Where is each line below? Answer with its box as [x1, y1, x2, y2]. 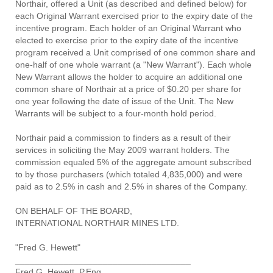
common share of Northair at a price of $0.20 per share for [15, 84, 241, 94]
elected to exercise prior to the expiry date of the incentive [15, 35, 238, 45]
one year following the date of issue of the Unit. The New [15, 96, 233, 106]
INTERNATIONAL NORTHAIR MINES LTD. [15, 218, 179, 228]
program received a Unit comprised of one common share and [15, 48, 255, 57]
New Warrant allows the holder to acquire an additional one [15, 72, 243, 82]
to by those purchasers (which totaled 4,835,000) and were [15, 169, 243, 179]
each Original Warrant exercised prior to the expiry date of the [15, 11, 253, 21]
